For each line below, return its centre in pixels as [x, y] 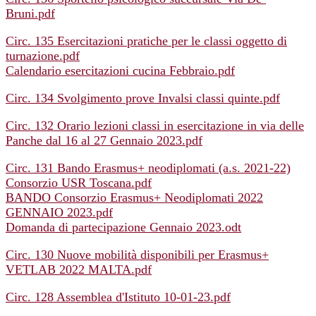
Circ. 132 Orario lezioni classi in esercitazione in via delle [155, 126]
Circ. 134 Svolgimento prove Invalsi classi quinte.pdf [143, 98]
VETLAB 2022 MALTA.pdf [79, 270]
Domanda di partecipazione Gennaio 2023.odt [123, 227]
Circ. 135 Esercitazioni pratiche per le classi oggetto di [146, 41]
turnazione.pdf [43, 56]
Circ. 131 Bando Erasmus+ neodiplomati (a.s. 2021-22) [148, 168]
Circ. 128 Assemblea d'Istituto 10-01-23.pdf [118, 297]
